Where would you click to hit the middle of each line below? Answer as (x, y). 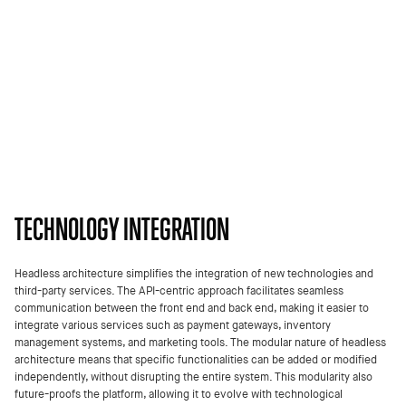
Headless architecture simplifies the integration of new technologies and (194, 273)
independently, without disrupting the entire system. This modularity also (193, 376)
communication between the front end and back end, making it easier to (192, 307)
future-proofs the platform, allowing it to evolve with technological (179, 393)
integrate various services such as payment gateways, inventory (173, 324)
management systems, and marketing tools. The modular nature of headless (200, 342)
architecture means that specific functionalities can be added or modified (196, 359)
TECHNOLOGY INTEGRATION (122, 228)
